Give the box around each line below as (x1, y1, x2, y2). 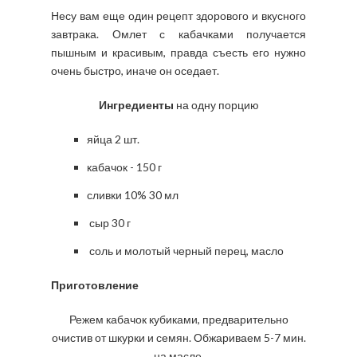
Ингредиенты (98, 98, 174, 112)
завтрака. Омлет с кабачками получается (51, 27, 306, 41)
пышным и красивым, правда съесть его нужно (51, 45, 306, 59)
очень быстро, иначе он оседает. (51, 64, 219, 77)
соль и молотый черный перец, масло (87, 244, 284, 257)
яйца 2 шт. (87, 132, 139, 146)
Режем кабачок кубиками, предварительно (69, 312, 288, 326)
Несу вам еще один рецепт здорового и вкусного (51, 9, 306, 22)
